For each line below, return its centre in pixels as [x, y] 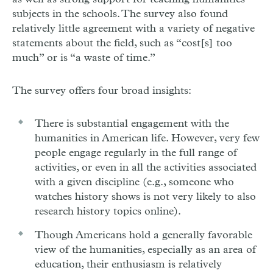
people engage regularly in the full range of [136, 153]
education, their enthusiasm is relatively [128, 264]
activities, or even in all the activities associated [146, 168]
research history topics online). [108, 211]
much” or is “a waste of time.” [84, 58]
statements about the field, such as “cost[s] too [122, 43]
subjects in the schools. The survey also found [120, 14]
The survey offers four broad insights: [102, 91]
